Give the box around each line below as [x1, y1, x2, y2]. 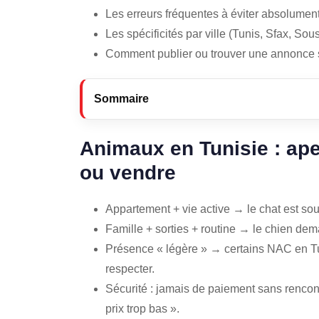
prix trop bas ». [105, 303, 179, 315]
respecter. [105, 263, 155, 276]
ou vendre [80, 162, 176, 184]
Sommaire [94, 93, 149, 105]
